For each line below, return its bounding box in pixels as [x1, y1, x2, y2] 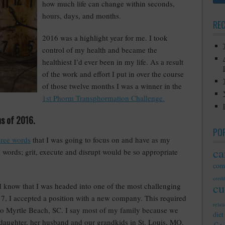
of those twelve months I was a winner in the [42, 81, 182, 91]
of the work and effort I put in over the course [42, 69, 184, 79]
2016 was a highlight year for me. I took [42, 33, 168, 43]
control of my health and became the [42, 45, 157, 55]
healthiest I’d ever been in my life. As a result [42, 57, 183, 67]
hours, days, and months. [42, 11, 121, 21]
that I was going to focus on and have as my [31, 135, 170, 145]
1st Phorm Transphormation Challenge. [42, 93, 165, 103]
